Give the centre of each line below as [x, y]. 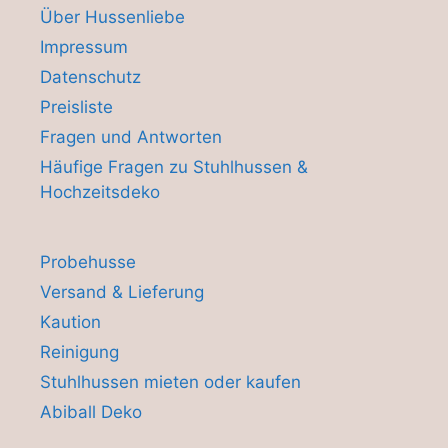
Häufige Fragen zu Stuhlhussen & [174, 166]
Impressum [84, 46]
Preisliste [76, 106]
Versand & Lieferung [122, 291]
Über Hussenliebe [112, 16]
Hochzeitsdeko [100, 191]
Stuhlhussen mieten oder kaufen [170, 381]
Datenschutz [90, 76]
